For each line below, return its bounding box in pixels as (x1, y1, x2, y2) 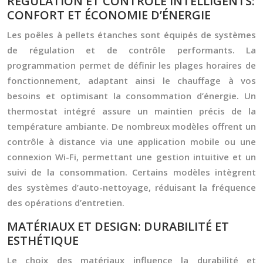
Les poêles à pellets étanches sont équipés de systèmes (7, 29, 256, 41)
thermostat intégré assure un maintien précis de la (7, 105, 256, 117)
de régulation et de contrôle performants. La (7, 44, 256, 56)
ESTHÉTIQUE (7, 232, 79, 248)
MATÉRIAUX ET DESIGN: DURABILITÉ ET (7, 218, 229, 234)
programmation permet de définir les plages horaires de (7, 59, 256, 71)
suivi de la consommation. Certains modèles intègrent (7, 166, 256, 178)
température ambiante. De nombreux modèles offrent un (7, 120, 256, 132)
